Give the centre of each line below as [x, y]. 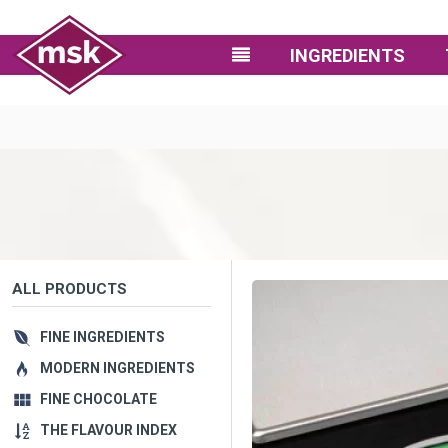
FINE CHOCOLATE [98, 399]
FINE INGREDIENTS [102, 337]
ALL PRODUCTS [69, 289]
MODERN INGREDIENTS [117, 368]
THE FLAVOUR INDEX [108, 430]
